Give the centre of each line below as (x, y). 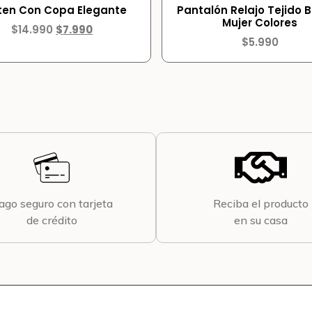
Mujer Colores (260, 23)
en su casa (260, 220)
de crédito (52, 220)
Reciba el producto (260, 204)
